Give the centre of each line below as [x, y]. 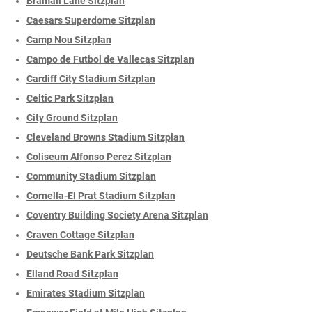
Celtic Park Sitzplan [70, 99]
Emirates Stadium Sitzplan [86, 294]
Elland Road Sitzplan [72, 274]
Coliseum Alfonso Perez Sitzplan [99, 157]
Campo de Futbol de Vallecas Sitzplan [110, 60]
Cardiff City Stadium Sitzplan [91, 79]
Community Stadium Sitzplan [91, 177]
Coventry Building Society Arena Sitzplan [117, 216]
